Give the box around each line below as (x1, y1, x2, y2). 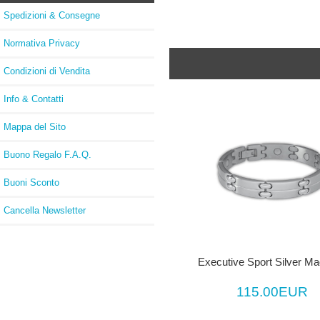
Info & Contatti (4, 93, 64, 104)
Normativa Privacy (4, 37, 80, 49)
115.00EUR (236, 284, 309, 299)
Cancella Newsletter (4, 204, 86, 216)
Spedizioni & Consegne (4, 9, 100, 21)
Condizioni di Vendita (4, 65, 90, 76)
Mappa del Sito (4, 121, 66, 132)
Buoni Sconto (4, 176, 59, 188)
